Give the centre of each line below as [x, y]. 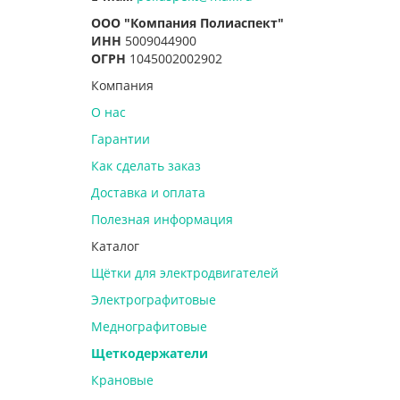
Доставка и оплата [148, 192]
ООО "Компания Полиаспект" [187, 22]
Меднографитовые [149, 326]
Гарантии [121, 138]
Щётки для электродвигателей [185, 272]
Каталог [115, 246]
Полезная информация [162, 219]
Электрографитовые [154, 299]
